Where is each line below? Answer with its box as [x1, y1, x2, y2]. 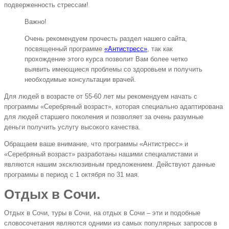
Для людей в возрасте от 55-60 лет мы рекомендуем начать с [4, 93, 197, 101]
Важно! [25, 18, 47, 26]
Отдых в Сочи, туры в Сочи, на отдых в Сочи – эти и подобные [4, 209, 200, 217]
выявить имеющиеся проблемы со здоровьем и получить [25, 65, 202, 74]
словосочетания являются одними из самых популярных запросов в [4, 219, 217, 227]
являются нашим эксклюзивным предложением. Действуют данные [4, 161, 215, 169]
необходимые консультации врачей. [25, 76, 136, 84]
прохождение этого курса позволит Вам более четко [25, 55, 188, 63]
